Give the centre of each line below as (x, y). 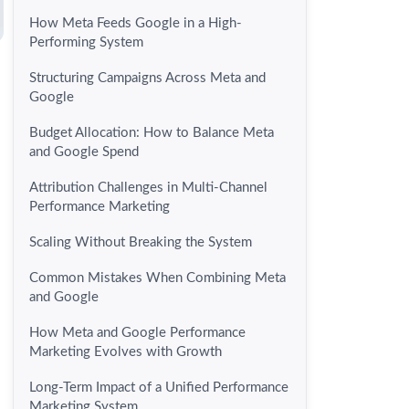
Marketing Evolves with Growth (126, 352)
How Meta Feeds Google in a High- (136, 24)
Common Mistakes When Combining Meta (157, 278)
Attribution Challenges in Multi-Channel (148, 188)
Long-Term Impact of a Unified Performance (159, 388)
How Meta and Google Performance (137, 333)
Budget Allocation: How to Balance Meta (152, 133)
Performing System (86, 43)
